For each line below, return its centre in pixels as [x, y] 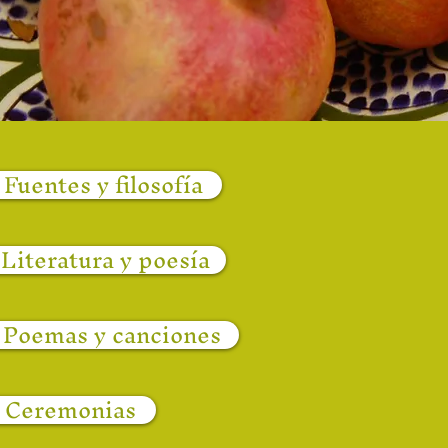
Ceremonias [71, 410]
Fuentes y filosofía [104, 185]
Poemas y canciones [112, 335]
